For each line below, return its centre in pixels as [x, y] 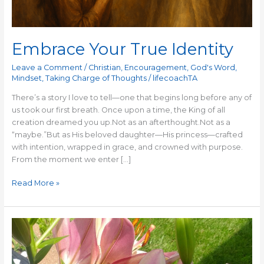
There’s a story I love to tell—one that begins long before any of [131, 97]
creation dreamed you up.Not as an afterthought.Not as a [121, 122]
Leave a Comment [47, 68]
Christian [104, 68]
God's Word [212, 68]
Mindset [27, 78]
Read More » [35, 183]
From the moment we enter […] [71, 159]
